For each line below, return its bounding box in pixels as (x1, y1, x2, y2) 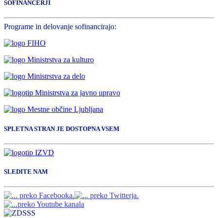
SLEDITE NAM (4, 167, 48, 175)
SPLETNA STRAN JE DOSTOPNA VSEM (4, 125, 119, 132)
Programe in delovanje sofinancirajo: (4, 22, 116, 31)
